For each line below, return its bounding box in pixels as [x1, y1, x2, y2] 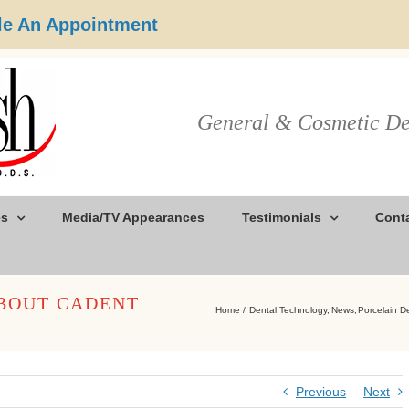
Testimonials [242, 210, 321, 225]
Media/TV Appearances [62, 210, 204, 225]
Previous [296, 384, 346, 399]
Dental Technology [248, 304, 327, 315]
